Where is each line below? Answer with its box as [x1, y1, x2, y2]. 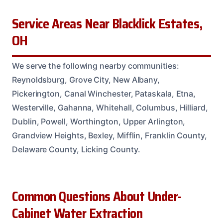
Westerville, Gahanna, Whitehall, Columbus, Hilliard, [12, 103, 208, 113]
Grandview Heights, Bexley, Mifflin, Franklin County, [12, 130, 207, 141]
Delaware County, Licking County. [12, 144, 140, 155]
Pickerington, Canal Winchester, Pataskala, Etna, [12, 89, 196, 99]
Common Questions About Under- [12, 186, 182, 208]
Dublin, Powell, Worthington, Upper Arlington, [12, 116, 186, 127]
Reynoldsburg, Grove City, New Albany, [12, 75, 160, 85]
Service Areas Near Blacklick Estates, [12, 13, 203, 35]
